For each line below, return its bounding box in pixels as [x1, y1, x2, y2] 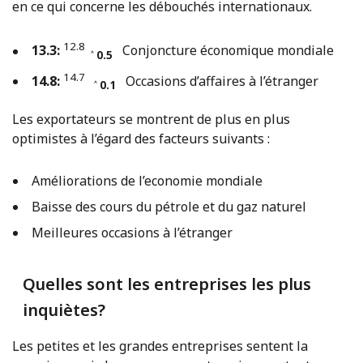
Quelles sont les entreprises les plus [22, 273, 311, 296]
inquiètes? [22, 299, 105, 322]
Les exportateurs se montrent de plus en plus [12, 110, 290, 129]
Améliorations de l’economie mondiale [31, 172, 263, 190]
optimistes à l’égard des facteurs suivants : [12, 130, 270, 148]
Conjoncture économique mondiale [112, 41, 334, 60]
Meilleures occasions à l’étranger [31, 224, 233, 242]
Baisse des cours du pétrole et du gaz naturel [31, 198, 306, 216]
